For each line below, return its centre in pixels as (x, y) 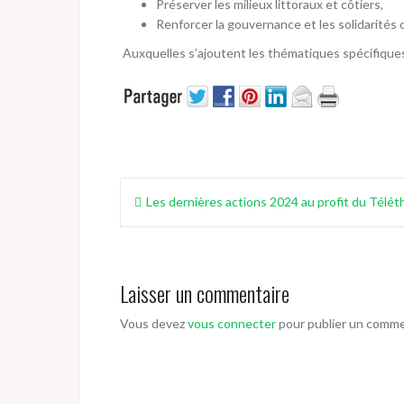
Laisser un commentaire (205, 293)
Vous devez (154, 323)
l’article (153, 251)
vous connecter (232, 323)
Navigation (168, 192)
